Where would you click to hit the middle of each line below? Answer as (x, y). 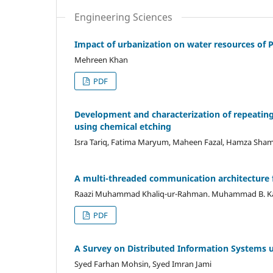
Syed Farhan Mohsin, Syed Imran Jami (143, 264)
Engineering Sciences (123, 17)
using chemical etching (123, 126)
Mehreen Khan (101, 59)
